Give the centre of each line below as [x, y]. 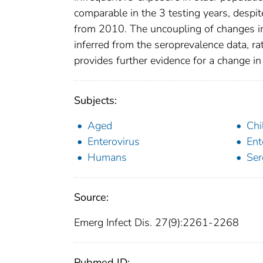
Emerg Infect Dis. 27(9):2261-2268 [156, 223]
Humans [107, 158]
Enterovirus [114, 142]
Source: [91, 198]
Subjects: [95, 101]
